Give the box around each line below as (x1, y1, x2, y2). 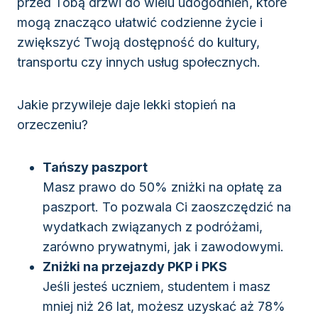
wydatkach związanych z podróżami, (43, 219, 263, 235)
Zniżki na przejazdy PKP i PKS (43, 259, 227, 275)
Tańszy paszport (43, 160, 148, 175)
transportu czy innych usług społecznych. (17, 55, 261, 70)
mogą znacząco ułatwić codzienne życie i (17, 15, 263, 31)
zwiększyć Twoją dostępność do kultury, (17, 35, 260, 50)
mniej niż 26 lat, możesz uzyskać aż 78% (43, 299, 285, 314)
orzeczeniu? (17, 117, 88, 133)
